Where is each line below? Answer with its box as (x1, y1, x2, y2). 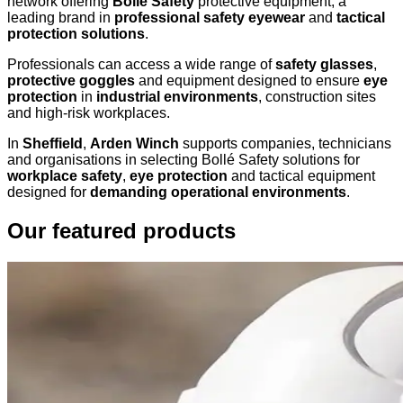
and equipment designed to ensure (135, 72, 363, 88)
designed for (7, 184, 90, 200)
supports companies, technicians (179, 135, 391, 151)
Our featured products (7, 218, 236, 243)
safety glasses (275, 56, 373, 72)
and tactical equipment (228, 167, 375, 184)
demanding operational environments (90, 184, 346, 200)
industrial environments (96, 88, 258, 104)
